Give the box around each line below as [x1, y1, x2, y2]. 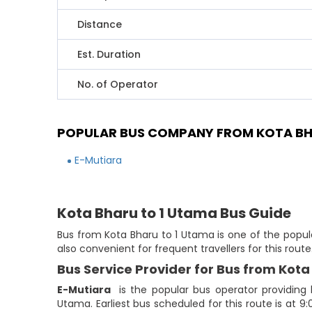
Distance [77, 17, 123, 31]
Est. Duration [77, 47, 141, 61]
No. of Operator [77, 77, 159, 91]
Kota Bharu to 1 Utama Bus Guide [57, 203, 292, 223]
